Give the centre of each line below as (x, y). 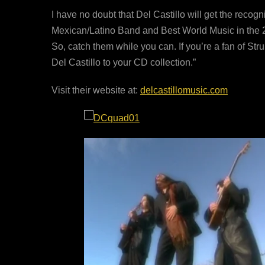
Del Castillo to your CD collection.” (124, 62)
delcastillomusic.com (184, 90)
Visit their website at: (96, 90)
